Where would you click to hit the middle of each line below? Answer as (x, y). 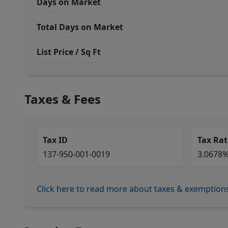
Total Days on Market (80, 27)
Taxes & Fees (63, 99)
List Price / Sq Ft (69, 52)
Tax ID (55, 140)
